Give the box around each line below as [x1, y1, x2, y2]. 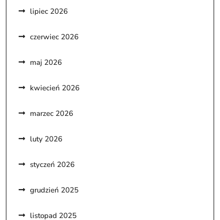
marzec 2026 [30, 108, 73, 118]
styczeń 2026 [30, 159, 75, 169]
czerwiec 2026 [30, 31, 79, 42]
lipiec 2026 [30, 6, 68, 16]
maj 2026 [30, 57, 62, 67]
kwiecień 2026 [30, 82, 80, 93]
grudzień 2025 [30, 185, 79, 195]
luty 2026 [30, 134, 62, 144]
